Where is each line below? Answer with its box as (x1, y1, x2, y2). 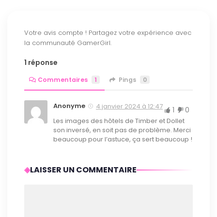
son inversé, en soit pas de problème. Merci (53, 125, 191, 135)
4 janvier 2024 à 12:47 (96, 102, 163, 111)
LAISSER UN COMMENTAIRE (30, 164, 137, 176)
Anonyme (53, 101, 85, 111)
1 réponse (24, 58, 58, 68)
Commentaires (38, 76, 88, 84)
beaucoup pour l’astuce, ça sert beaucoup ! (53, 135, 192, 144)
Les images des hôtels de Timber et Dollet (53, 116, 185, 126)
